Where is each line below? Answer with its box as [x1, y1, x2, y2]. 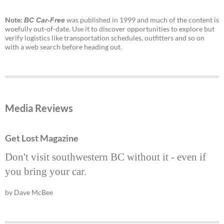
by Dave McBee [5, 188, 53, 197]
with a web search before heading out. [5, 42, 122, 51]
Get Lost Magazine [5, 132, 78, 144]
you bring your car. [5, 165, 86, 178]
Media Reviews [5, 102, 73, 114]
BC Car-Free [24, 16, 65, 24]
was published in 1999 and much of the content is [65, 15, 219, 24]
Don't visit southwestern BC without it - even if [5, 151, 206, 163]
